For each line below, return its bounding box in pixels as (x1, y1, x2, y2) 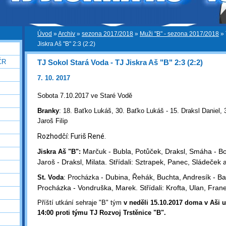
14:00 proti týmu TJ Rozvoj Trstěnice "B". (37, 209, 166, 217)
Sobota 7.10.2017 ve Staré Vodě (37, 92, 132, 100)
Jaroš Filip (37, 117, 72, 125)
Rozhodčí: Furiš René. (37, 132, 107, 141)
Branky (37, 107, 59, 115)
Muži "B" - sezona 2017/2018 (140, 31, 219, 37)
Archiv (58, 31, 75, 37)
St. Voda (37, 174, 64, 182)
